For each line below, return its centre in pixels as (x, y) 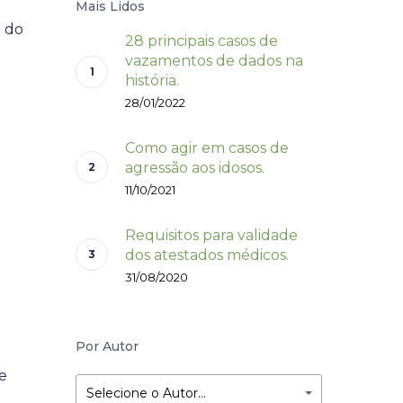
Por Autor (107, 346)
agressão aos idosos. (195, 168)
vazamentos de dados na (215, 61)
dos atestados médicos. (207, 255)
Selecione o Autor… (147, 393)
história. (152, 81)
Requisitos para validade (212, 235)
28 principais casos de (202, 41)
